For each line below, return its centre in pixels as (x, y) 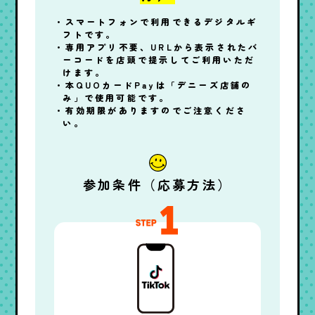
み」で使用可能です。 (116, 97)
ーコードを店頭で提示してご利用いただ (159, 59)
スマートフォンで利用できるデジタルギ (161, 21)
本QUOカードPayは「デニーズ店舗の (159, 84)
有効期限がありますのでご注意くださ (156, 110)
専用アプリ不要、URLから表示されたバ (162, 46)
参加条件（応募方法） (157, 184)
